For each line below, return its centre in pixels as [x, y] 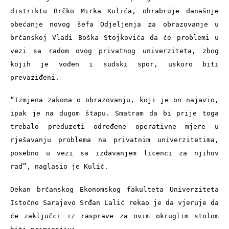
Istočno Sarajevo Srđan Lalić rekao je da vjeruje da [114, 202]
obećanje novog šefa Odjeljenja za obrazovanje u [114, 24]
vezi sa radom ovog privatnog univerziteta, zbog [114, 51]
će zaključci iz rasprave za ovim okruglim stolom [114, 216]
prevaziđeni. [35, 77]
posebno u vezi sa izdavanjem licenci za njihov [114, 153]
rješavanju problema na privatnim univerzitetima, [114, 140]
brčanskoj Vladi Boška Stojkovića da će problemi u [114, 37]
